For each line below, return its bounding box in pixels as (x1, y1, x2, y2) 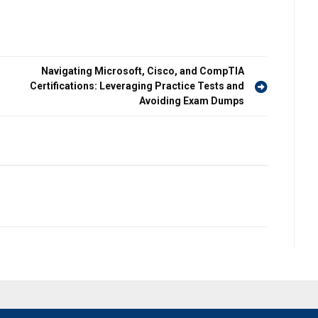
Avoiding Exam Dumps (139, 95, 244, 106)
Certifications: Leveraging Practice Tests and (30, 80, 244, 92)
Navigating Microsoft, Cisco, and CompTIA (41, 65, 244, 77)
